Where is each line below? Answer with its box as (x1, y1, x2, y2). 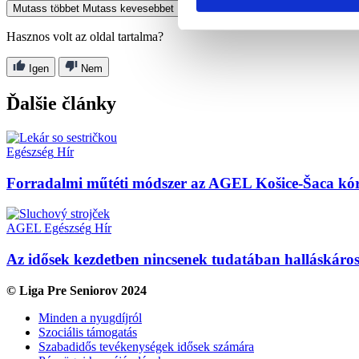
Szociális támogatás (38, 325, 137, 339)
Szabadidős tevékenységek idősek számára (38, 339, 254, 353)
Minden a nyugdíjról (38, 310, 142, 325)
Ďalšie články (6, 93, 116, 115)
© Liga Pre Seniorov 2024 (6, 283, 147, 297)
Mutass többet (13, 2, 79, 15)
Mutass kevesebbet (83, 2, 174, 15)
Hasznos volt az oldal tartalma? (6, 30, 163, 44)
